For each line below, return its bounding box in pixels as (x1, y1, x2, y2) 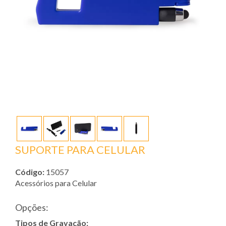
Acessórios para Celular (15, 178, 97, 188)
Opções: (15, 202, 48, 213)
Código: (15, 167, 44, 177)
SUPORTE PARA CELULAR (15, 143, 145, 157)
